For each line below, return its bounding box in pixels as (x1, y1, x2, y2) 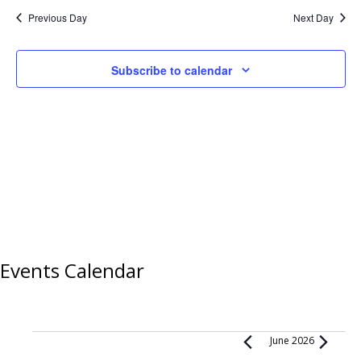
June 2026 (269, 334, 314, 347)
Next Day (293, 10, 334, 24)
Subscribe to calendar (111, 62, 232, 79)
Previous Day (27, 10, 87, 24)
